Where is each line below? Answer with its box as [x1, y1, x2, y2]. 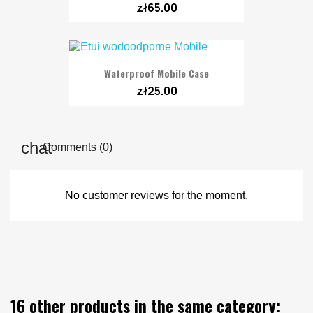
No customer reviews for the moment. [65, 189, 248, 201]
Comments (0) [40, 140, 112, 153]
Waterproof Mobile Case [104, 66, 209, 81]
